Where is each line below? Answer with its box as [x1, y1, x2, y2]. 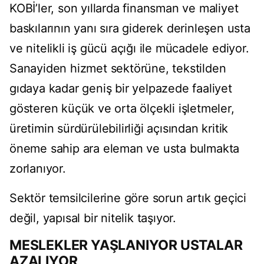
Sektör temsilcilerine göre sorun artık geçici [9, 191, 246, 206]
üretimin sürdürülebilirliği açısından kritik [9, 121, 229, 136]
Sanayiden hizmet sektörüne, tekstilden [9, 61, 226, 76]
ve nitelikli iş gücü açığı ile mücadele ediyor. [9, 41, 249, 56]
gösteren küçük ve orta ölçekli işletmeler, [9, 101, 235, 116]
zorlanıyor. [9, 161, 66, 176]
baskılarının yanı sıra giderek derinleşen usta [9, 21, 250, 36]
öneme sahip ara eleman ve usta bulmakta [9, 141, 240, 156]
